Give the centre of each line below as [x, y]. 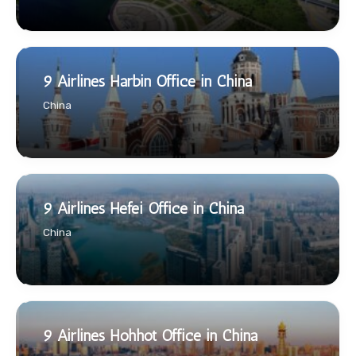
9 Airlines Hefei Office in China [143, 209]
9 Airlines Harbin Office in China [147, 81]
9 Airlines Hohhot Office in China [150, 336]
